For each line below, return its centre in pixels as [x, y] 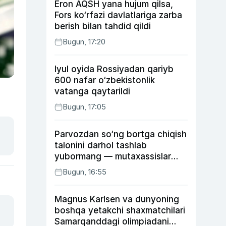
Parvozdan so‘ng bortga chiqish [121, 134]
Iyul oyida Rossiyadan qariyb [114, 69]
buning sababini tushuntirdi [111, 167]
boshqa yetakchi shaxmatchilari [120, 210]
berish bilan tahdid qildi [103, 26]
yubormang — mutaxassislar [113, 156]
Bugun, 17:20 [84, 42]
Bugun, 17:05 [84, 107]
